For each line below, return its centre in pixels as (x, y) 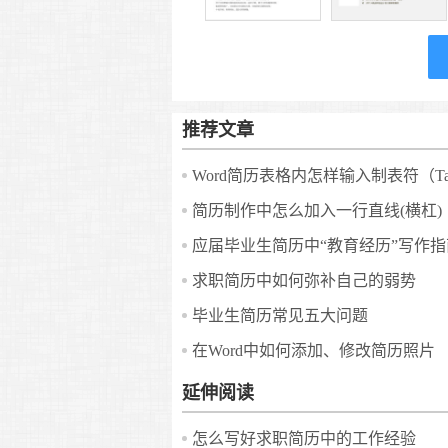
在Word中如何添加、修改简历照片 (313, 351)
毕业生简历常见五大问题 (280, 316)
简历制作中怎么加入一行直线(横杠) (317, 211)
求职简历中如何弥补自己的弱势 (304, 281)
